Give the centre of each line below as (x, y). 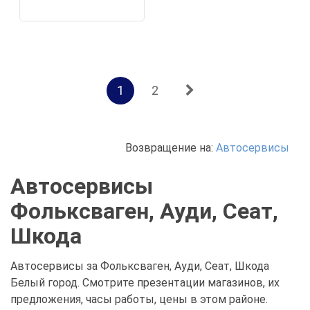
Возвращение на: (171, 148)
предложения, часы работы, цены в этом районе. (139, 299)
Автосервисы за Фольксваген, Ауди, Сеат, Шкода (140, 266)
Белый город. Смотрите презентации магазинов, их (145, 283)
